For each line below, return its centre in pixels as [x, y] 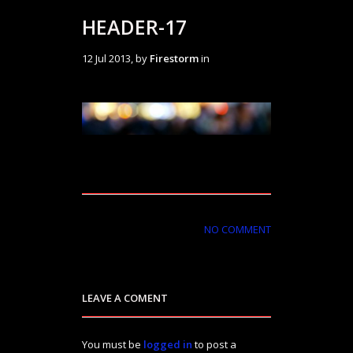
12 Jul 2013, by [116, 58]
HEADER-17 [134, 27]
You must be [113, 344]
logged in [168, 344]
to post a [214, 344]
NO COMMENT [238, 229]
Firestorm [174, 58]
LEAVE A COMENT [125, 297]
